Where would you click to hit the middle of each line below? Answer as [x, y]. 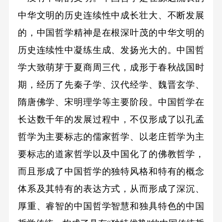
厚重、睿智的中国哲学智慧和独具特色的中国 [111, 206]
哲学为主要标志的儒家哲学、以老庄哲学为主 [111, 137]
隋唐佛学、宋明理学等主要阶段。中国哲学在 [111, 102]
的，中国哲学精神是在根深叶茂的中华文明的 [111, 33]
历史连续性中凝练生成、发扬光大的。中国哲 [111, 50]
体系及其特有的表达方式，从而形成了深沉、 [111, 189]
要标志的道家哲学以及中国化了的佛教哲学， [111, 154]
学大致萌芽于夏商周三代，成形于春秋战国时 [111, 68]
